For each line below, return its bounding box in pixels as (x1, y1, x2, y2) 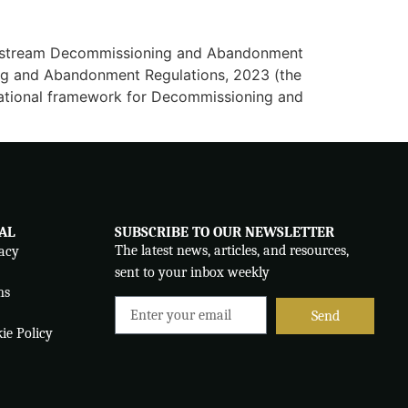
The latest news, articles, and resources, (114, 241, 349, 259)
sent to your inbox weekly (114, 263, 270, 280)
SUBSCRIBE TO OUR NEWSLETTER (114, 223, 334, 240)
